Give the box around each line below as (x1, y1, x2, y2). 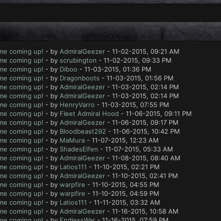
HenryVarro (59, 101, 95, 109)
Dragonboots (59, 74, 100, 82)
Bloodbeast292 (59, 127, 106, 135)
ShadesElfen (59, 145, 98, 153)
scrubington (59, 56, 97, 64)
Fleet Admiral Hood (59, 110, 119, 117)
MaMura (59, 136, 85, 144)
